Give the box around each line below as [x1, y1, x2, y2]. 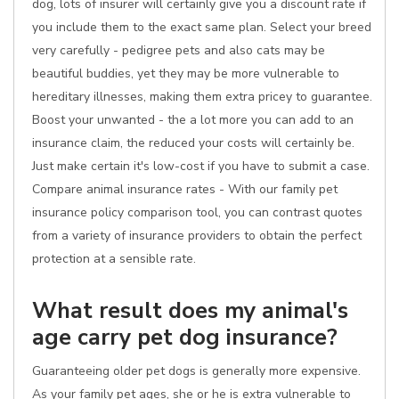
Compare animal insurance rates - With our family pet [32, 181, 338, 198]
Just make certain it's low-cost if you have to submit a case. [32, 158, 370, 175]
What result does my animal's [32, 295, 348, 326]
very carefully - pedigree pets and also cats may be [32, 42, 325, 59]
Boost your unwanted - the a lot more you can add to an [32, 111, 354, 128]
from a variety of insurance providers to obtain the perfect [32, 227, 362, 244]
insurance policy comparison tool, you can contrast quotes [32, 204, 362, 221]
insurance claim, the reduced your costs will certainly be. [32, 134, 354, 151]
